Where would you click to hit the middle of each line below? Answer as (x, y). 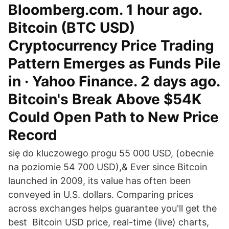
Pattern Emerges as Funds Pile (114, 63)
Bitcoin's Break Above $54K (105, 99)
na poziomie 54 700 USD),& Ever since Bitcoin (108, 167)
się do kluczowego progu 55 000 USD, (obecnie (111, 153)
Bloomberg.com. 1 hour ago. (105, 10)
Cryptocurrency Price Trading (111, 45)
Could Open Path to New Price (113, 117)
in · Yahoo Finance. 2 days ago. (114, 81)
